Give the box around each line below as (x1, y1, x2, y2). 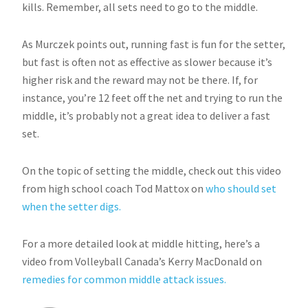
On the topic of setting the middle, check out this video (22, 163, 282, 177)
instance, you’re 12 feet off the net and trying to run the (22, 90, 283, 104)
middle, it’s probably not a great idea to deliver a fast (22, 108, 271, 122)
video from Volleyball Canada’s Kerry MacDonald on (22, 254, 263, 268)
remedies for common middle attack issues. (22, 272, 227, 286)
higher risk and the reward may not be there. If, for (22, 72, 258, 87)
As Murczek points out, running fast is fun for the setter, (22, 36, 286, 51)
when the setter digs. (22, 199, 122, 213)
